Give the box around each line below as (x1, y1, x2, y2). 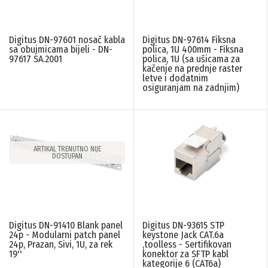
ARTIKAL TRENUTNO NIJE (33, 144, 101, 153)
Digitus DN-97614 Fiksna (142, 33, 236, 45)
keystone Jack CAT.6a (142, 229, 224, 241)
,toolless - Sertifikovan (142, 239, 232, 251)
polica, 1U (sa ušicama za (142, 53, 240, 65)
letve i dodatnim (142, 72, 208, 84)
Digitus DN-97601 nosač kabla (9, 33, 125, 45)
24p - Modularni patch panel (9, 229, 120, 241)
